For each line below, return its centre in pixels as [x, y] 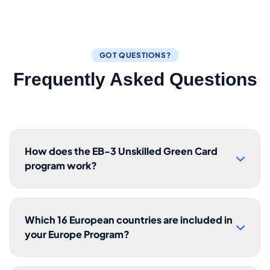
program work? [61, 165]
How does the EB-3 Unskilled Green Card [121, 151]
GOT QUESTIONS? [135, 55]
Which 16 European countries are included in [129, 220]
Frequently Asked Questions [135, 79]
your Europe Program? [77, 234]
